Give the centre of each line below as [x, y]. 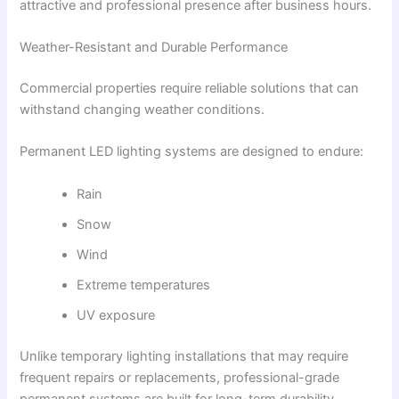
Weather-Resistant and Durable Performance [154, 48]
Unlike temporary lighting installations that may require [184, 356]
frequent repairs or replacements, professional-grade [180, 377]
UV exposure [116, 315]
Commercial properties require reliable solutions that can [190, 88]
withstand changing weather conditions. [142, 110]
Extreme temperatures [144, 285]
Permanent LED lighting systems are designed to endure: [192, 152]
